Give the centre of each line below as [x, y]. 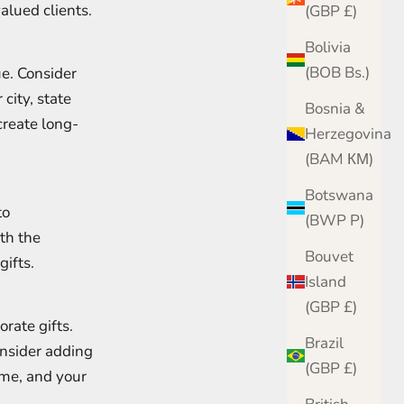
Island [326, 281]
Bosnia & [335, 108]
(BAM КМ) [360, 159]
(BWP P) [357, 220]
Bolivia [328, 47]
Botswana [339, 195]
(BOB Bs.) [357, 72]
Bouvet [329, 256]
